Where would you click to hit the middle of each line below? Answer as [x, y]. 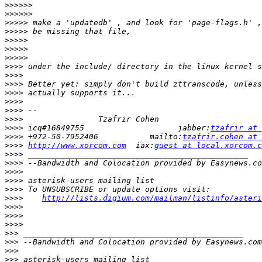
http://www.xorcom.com [77, 146]
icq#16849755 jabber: [117, 128]
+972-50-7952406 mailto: [103, 137]
